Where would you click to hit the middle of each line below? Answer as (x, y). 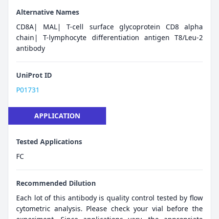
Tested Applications (49, 142)
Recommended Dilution (56, 183)
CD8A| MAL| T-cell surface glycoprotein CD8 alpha (109, 27)
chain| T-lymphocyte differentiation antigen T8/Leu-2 (109, 38)
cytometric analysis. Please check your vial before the (109, 209)
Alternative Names (48, 12)
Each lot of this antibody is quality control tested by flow (109, 198)
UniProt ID (34, 75)
